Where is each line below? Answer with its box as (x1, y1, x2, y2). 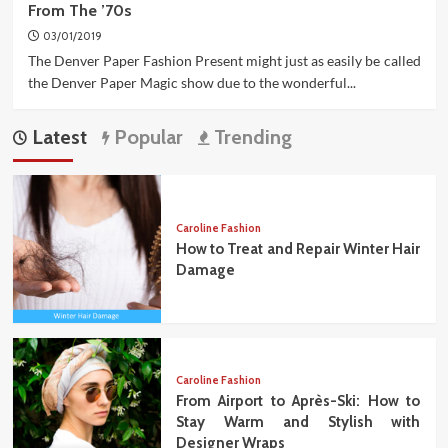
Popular (108, 125, 183, 149)
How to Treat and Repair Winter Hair (175, 239, 421, 258)
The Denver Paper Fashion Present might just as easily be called (27, 52, 421, 69)
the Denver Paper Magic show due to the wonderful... (27, 74, 356, 91)
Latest (26, 125, 87, 149)
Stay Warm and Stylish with (175, 413, 421, 432)
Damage (175, 260, 235, 279)
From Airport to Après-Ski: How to (175, 392, 421, 411)
